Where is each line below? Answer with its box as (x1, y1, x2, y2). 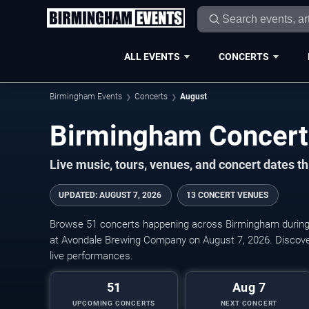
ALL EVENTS (123, 50, 180, 62)
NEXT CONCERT (220, 299, 278, 307)
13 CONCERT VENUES (186, 190, 268, 200)
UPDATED (59, 190, 95, 200)
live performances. (50, 250, 133, 262)
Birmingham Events (50, 92, 122, 101)
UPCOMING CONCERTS (72, 299, 156, 307)
